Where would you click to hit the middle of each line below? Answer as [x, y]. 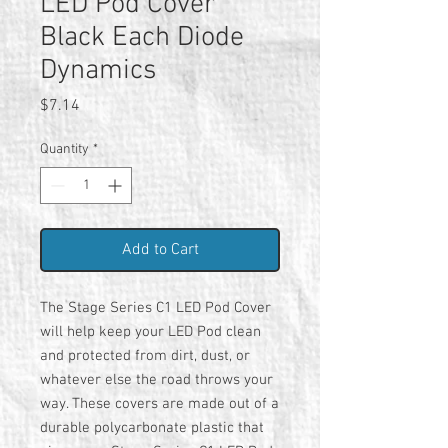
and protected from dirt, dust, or [145, 356]
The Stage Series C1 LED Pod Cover [155, 308]
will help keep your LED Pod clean [150, 332]
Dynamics [98, 71]
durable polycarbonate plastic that [152, 428]
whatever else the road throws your [156, 380]
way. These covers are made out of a [159, 404]
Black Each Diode [142, 38]
